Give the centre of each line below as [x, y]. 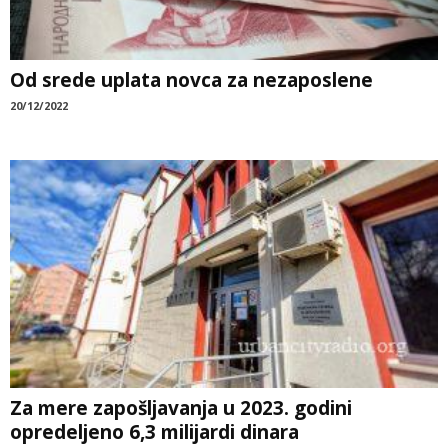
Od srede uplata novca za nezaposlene [191, 80]
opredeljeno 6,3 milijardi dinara [154, 432]
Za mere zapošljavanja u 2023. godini [181, 408]
